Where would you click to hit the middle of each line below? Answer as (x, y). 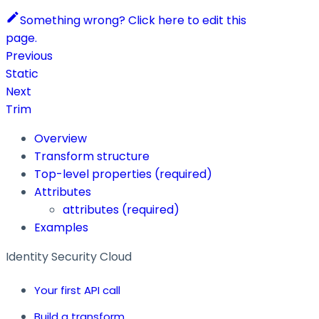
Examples (61, 228)
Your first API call (77, 291)
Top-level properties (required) (123, 174)
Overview (61, 139)
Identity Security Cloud (69, 257)
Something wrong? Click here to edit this (133, 21)
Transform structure (92, 157)
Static (22, 74)
